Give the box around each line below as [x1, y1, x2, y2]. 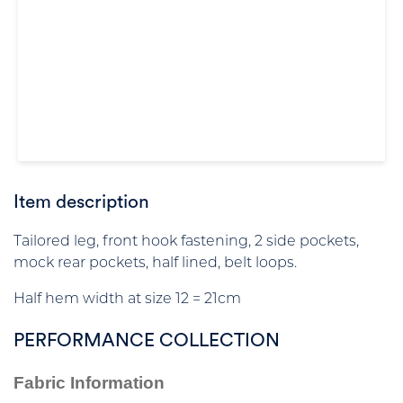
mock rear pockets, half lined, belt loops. [13, 256, 297, 272]
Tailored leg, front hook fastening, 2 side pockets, [13, 235, 359, 250]
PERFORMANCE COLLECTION [13, 330, 280, 350]
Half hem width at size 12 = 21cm [13, 292, 241, 308]
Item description [13, 193, 149, 212]
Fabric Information [13, 373, 165, 393]
